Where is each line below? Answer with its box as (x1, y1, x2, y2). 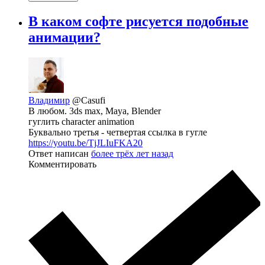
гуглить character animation (28, 117, 134, 127)
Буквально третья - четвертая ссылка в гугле (28, 127, 207, 138)
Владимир (28, 95, 70, 106)
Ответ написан (28, 148, 91, 159)
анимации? (28, 30, 101, 46)
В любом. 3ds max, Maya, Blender (28, 106, 161, 117)
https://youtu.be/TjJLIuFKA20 (28, 138, 143, 148)
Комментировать (28, 159, 96, 170)
